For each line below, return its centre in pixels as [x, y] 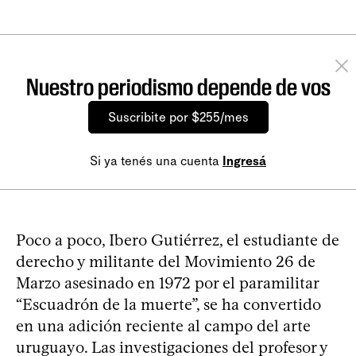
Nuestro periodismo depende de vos [178, 87]
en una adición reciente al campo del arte [163, 325]
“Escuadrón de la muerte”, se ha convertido [168, 304]
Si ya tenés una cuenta [156, 161]
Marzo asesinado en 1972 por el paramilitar [167, 282]
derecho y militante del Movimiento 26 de [166, 261]
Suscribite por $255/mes [178, 117]
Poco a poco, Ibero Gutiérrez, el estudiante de [178, 240]
